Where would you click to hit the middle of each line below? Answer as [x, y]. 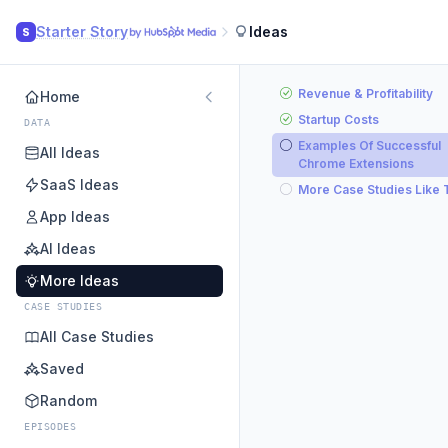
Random [68, 400]
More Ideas [79, 280]
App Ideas [75, 216]
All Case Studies [97, 336]
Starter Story [82, 31]
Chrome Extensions [356, 163]
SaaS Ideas [79, 184]
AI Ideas [68, 248]
